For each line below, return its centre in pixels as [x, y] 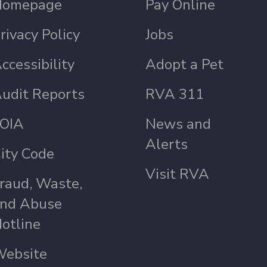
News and [178, 124]
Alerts [167, 144]
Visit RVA [178, 174]
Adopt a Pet [185, 64]
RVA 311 [175, 94]
